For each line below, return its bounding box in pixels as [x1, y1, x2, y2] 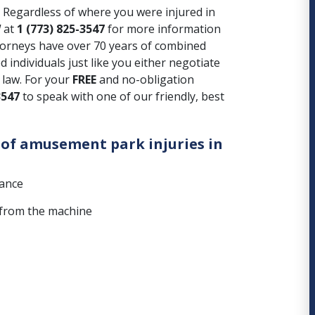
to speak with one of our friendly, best [20, 89, 224, 104]
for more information [105, 21, 221, 37]
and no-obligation [96, 72, 194, 87]
